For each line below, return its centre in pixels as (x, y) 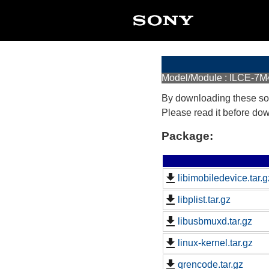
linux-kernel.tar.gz (215, 243)
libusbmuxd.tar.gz (215, 222)
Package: (187, 136)
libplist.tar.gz (204, 200)
